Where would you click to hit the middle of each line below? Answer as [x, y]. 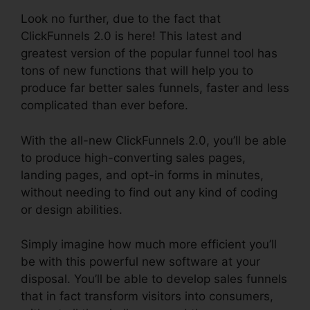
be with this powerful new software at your [140, 262]
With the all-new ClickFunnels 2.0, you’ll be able [154, 140]
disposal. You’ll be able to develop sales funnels [154, 279]
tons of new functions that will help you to [137, 71]
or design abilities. [72, 209]
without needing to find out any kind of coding [149, 192]
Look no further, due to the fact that [121, 19]
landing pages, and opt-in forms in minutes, [142, 175]
